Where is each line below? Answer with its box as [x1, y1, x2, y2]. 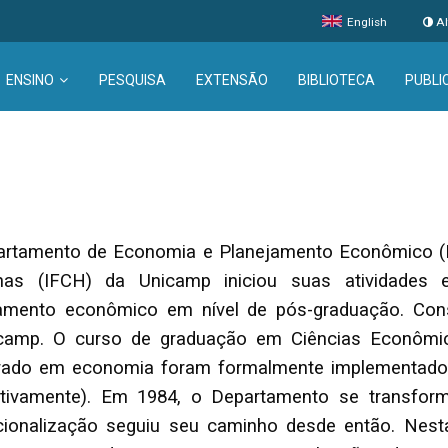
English [344, 15, 387, 29]
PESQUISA [98, 72, 166, 88]
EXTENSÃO [195, 72, 268, 88]
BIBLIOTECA [297, 72, 375, 88]
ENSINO [5, 72, 54, 88]
